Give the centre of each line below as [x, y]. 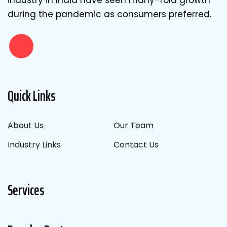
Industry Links [34, 144]
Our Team [134, 125]
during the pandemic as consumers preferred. [109, 14]
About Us [26, 125]
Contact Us [136, 144]
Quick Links [31, 96]
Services [26, 190]
